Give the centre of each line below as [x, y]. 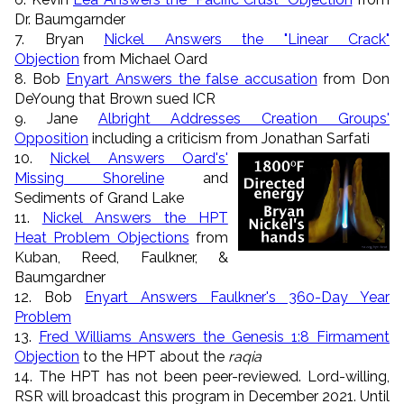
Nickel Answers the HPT [135, 217]
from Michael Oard [143, 59]
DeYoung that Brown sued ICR [115, 98]
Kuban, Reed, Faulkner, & [121, 257]
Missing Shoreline [89, 178]
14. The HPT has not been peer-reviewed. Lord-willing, [202, 376]
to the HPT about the [154, 356]
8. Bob [41, 78]
